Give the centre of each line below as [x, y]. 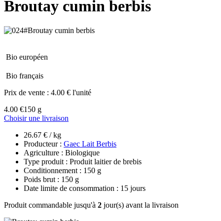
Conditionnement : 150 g [62, 170]
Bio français [25, 75]
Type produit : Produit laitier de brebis [83, 161]
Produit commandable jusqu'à [51, 205]
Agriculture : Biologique [62, 152]
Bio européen [27, 57]
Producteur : [44, 144]
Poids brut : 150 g [51, 179]
